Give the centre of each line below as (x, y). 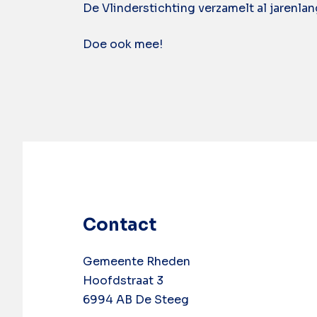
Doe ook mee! (123, 44)
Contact (120, 225)
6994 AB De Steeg (136, 300)
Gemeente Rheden (137, 261)
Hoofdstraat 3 (123, 281)
